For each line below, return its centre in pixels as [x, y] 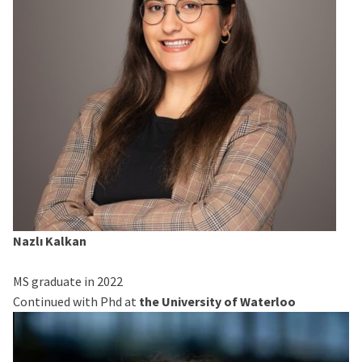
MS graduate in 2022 [68, 281]
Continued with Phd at [76, 301]
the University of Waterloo [217, 301]
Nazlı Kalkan [50, 240]
